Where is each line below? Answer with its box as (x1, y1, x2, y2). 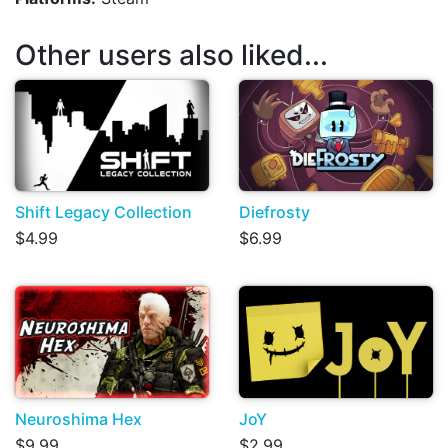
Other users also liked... (15, 38, 328, 73)
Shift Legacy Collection (15, 202, 192, 223)
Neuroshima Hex (15, 408, 142, 429)
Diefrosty (239, 202, 310, 223)
